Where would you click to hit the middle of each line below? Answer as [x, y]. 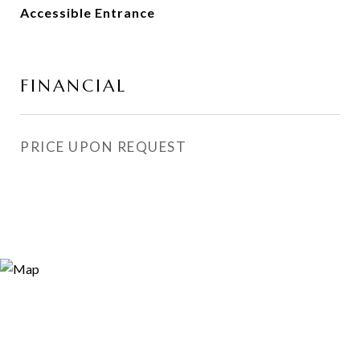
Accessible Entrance [88, 12]
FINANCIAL [74, 86]
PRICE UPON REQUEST [103, 147]
